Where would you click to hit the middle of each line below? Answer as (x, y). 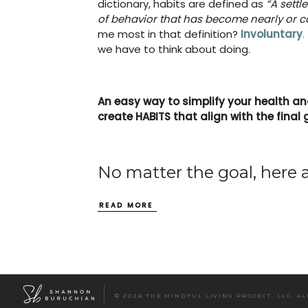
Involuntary (272, 34)
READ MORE (126, 205)
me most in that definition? (169, 34)
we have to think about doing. (174, 49)
